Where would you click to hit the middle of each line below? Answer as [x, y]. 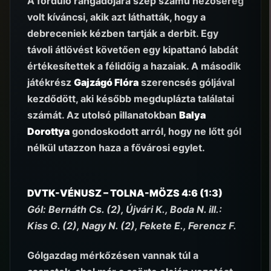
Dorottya [48, 131]
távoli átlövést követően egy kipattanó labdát [133, 49]
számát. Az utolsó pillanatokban [103, 115]
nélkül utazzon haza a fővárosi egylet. [116, 147]
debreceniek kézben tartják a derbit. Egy [123, 33]
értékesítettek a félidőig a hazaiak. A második [134, 66]
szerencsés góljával [187, 82]
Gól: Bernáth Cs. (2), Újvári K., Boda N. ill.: [125, 210]
